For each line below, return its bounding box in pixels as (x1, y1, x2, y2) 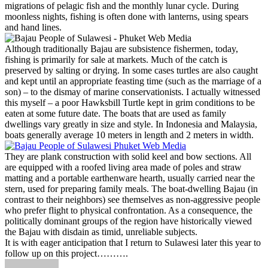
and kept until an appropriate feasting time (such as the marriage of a (5, 76, 261, 86)
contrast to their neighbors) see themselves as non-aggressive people (5, 194, 260, 205)
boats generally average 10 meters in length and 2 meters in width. (5, 130, 254, 140)
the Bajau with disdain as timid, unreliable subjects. (5, 227, 197, 237)
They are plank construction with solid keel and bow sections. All (5, 151, 251, 162)
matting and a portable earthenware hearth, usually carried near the (5, 173, 255, 183)
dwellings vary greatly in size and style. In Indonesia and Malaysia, (5, 119, 257, 129)
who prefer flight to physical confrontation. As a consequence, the (5, 205, 252, 215)
